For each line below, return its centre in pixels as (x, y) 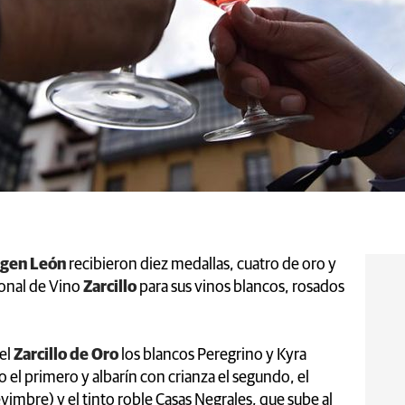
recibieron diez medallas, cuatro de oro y (202, 264)
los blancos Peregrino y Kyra (214, 355)
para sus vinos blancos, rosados (240, 287)
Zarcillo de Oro (67, 355)
